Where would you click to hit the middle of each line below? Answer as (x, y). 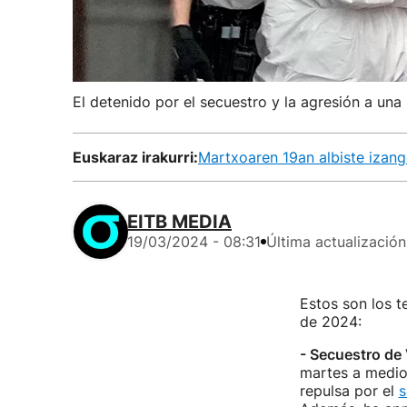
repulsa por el (349, 391)
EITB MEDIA (179, 222)
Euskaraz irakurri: (135, 157)
